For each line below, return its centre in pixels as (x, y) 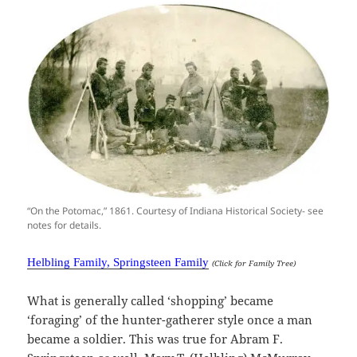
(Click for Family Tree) (254, 263)
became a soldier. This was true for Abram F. (155, 338)
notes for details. (65, 225)
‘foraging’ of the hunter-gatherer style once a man (170, 319)
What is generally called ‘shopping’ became (151, 300)
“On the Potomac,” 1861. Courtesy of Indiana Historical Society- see (176, 210)
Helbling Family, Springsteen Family (118, 262)
